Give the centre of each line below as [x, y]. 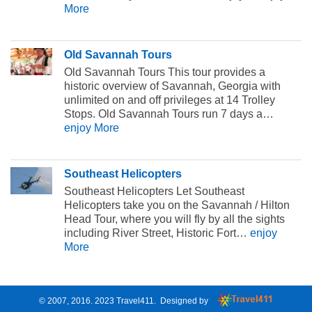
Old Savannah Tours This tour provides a [164, 72]
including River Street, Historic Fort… [157, 233]
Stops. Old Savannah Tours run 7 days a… [169, 114]
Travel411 [135, 301]
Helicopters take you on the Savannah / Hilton [177, 205]
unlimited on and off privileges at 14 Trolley [169, 100]
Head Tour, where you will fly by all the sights [174, 219]
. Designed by [182, 301]
